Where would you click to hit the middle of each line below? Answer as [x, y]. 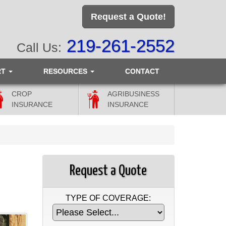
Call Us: [39, 48]
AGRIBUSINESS [133, 94]
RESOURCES [66, 71]
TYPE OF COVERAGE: [108, 198]
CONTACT [142, 71]
